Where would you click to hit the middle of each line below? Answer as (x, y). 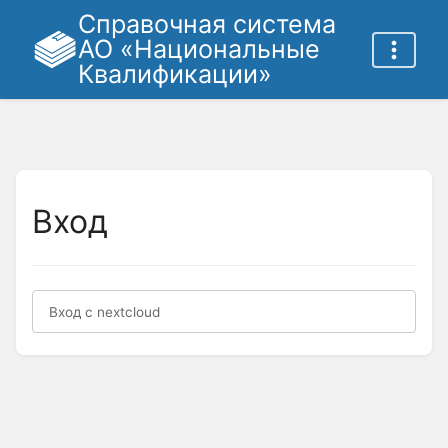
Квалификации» (174, 74)
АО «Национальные (198, 49)
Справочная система (206, 24)
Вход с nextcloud (104, 311)
